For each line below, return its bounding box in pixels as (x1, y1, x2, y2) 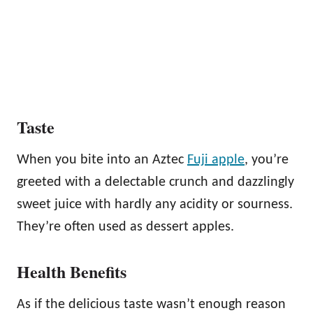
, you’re (245, 152, 289, 167)
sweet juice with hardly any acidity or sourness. (17, 197, 293, 212)
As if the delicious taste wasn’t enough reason (17, 297, 286, 312)
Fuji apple (187, 152, 245, 167)
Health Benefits (17, 259, 126, 284)
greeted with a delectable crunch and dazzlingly (17, 175, 294, 189)
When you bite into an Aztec (17, 152, 187, 167)
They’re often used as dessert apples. (17, 219, 234, 234)
